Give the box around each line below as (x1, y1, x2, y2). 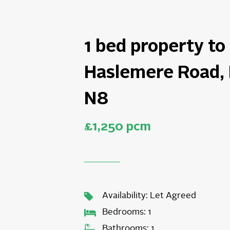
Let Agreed (148, 189, 197, 201)
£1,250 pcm (84, 118, 151, 135)
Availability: (102, 189, 148, 201)
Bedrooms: (102, 206, 146, 218)
